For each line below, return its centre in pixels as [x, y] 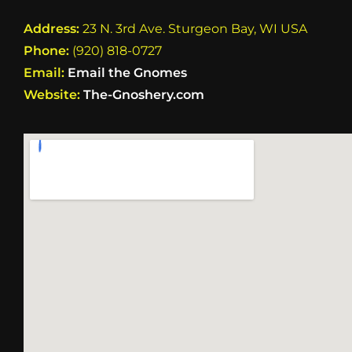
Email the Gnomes [127, 72]
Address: [51, 28]
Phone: [46, 50]
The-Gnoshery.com [144, 94]
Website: [53, 94]
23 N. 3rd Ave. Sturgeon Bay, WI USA [193, 28]
